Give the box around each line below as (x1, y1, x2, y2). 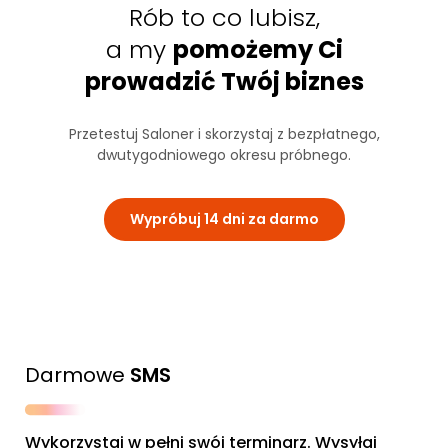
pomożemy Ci (172, 33, 343, 67)
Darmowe (25, 361, 130, 390)
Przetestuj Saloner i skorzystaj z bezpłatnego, (68, 124, 380, 145)
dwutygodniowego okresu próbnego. (97, 145, 351, 166)
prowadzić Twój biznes (84, 65, 364, 99)
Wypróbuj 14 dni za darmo (129, 209, 319, 230)
